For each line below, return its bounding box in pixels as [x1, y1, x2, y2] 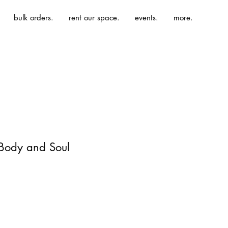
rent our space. [69, 13, 120, 22]
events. [135, 13, 158, 22]
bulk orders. [14, 13, 53, 22]
